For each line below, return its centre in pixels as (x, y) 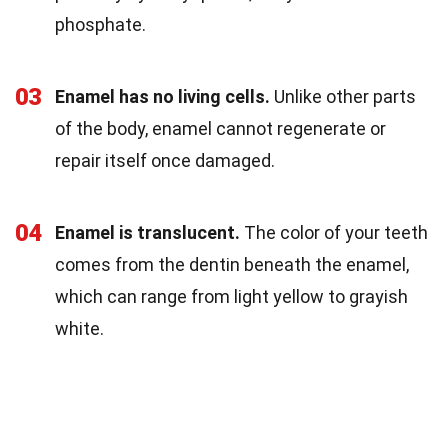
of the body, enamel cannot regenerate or (220, 129)
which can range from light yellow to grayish (231, 297)
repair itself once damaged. (165, 161)
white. (79, 329)
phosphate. (100, 25)
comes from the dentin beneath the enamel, (232, 265)
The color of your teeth (334, 233)
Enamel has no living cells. (162, 97)
